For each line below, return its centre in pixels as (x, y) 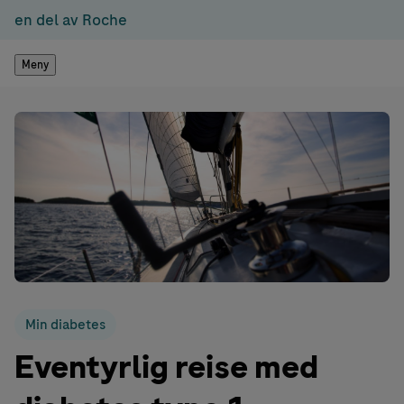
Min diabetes (65, 325)
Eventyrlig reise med (166, 368)
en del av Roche (71, 20)
